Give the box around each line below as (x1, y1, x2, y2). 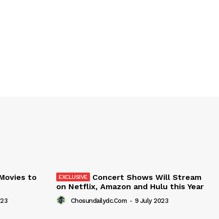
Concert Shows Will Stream (92, 173, 201, 182)
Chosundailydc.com (70, 197, 127, 205)
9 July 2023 (134, 197, 168, 205)
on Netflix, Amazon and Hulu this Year (56, 182, 204, 192)
